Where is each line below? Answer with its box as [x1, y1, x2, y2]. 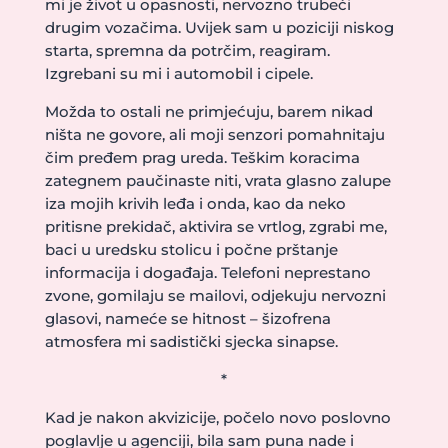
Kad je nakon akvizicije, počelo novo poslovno [44, 408, 391, 427]
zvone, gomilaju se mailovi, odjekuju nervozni [44, 286, 386, 305]
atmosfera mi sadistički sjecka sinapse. [44, 332, 338, 351]
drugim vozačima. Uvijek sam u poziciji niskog [44, 18, 394, 37]
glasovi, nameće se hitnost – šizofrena [44, 309, 331, 328]
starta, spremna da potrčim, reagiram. [44, 41, 330, 60]
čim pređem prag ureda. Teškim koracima [44, 148, 360, 167]
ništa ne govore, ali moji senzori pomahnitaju [44, 125, 385, 144]
